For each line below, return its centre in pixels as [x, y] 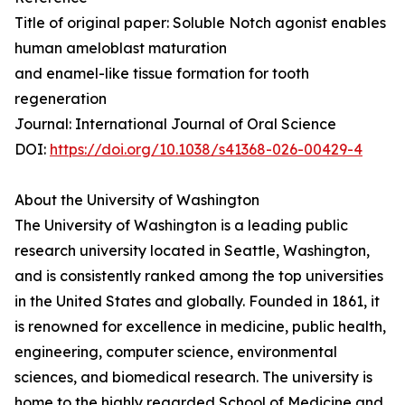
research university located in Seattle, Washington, [192, 251]
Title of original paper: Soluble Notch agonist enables [200, 23]
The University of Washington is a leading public [181, 226]
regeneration [61, 99]
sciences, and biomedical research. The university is [193, 377]
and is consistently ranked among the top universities [199, 276]
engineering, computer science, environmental [176, 352]
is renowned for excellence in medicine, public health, [200, 327]
